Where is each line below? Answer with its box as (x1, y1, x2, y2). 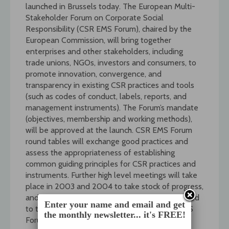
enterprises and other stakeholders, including (26, 46, 183, 56)
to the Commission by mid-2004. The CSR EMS (26, 203, 193, 214)
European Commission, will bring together (26, 35, 171, 45)
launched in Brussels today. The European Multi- (26, 1, 195, 11)
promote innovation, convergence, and (26, 68, 162, 79)
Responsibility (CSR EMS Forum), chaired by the (26, 24, 192, 34)
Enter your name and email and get (44, 199, 185, 210)
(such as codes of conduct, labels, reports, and (26, 91, 187, 101)
